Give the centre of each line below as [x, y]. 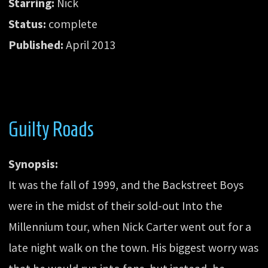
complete [72, 24]
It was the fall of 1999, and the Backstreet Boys [126, 185]
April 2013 [90, 45]
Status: [28, 24]
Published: [36, 45]
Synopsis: [33, 164]
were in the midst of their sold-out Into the [116, 205]
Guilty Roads [51, 129]
